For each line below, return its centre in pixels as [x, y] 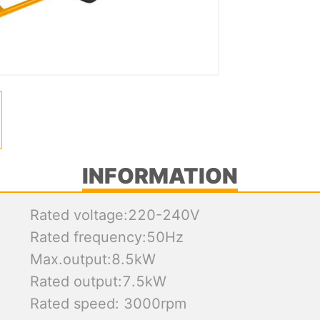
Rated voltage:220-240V [115, 215]
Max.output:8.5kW [92, 259]
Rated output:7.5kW [98, 281]
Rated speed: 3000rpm [108, 304]
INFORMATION [160, 176]
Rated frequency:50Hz [106, 237]
